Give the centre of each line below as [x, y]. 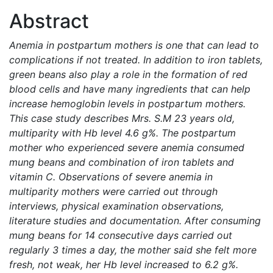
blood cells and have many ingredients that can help [130, 89]
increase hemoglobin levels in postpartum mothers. [127, 104]
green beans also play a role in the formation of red [128, 74]
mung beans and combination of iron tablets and [122, 162]
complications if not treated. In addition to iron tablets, [136, 60]
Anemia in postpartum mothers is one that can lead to [134, 45]
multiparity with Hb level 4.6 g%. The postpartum [122, 133]
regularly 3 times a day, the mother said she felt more [133, 250]
